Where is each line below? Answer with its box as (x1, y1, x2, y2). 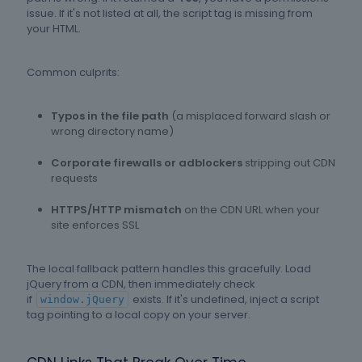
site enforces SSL (51, 217, 139, 234)
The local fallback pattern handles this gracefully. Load (27, 261, 311, 277)
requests (51, 170, 98, 187)
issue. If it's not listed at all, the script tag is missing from (27, 6, 313, 22)
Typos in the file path (51, 108, 169, 124)
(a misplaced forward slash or (169, 108, 330, 124)
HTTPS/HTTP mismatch (51, 202, 182, 218)
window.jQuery (40, 293, 124, 306)
